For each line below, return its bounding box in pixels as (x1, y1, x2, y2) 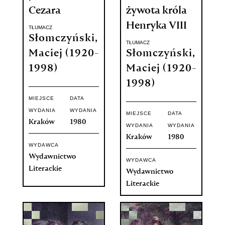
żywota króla (126, 6, 187, 17)
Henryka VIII (126, 21, 187, 32)
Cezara (28, 6, 61, 17)
